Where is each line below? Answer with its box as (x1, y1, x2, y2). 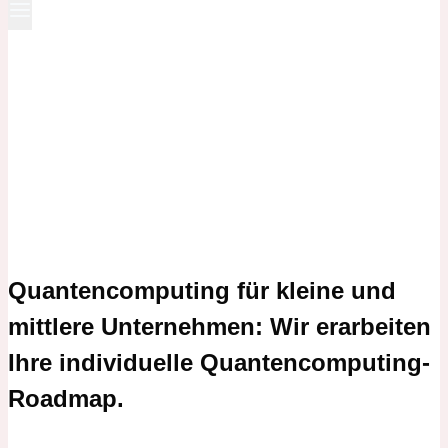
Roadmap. (8, 385, 124, 412)
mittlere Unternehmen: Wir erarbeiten (8, 313, 431, 340)
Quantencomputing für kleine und (8, 277, 396, 304)
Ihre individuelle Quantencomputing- (8, 349, 430, 376)
